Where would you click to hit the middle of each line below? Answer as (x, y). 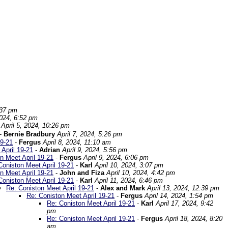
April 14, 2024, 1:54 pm (179, 196)
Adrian (50, 150)
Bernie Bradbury (29, 134)
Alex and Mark (123, 188)
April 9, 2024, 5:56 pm (95, 150)
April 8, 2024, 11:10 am (77, 142)
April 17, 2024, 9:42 (184, 203)
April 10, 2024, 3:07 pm (129, 165)
